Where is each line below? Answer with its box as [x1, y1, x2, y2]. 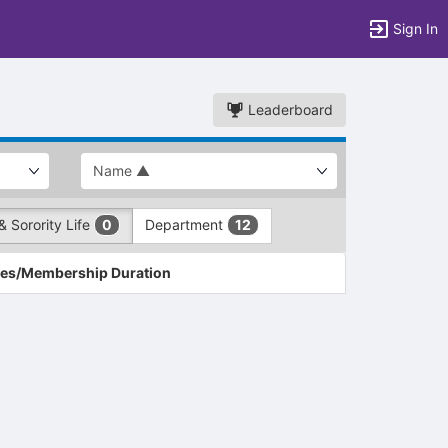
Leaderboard [244, 101, 333, 118]
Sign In [393, 20, 438, 37]
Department [145, 216, 227, 233]
